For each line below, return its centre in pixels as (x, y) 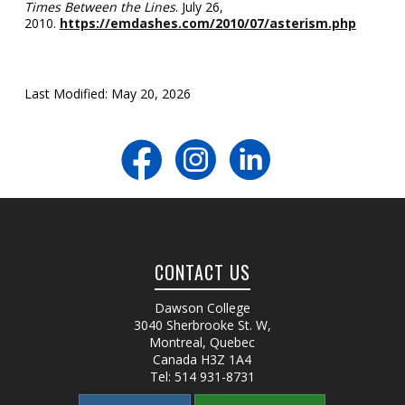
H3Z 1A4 (226, 359)
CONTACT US (202, 272)
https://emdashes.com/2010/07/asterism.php (207, 23)
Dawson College (202, 307)
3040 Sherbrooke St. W (200, 325)
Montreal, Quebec (202, 342)
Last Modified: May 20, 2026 (107, 93)
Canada (175, 359)
